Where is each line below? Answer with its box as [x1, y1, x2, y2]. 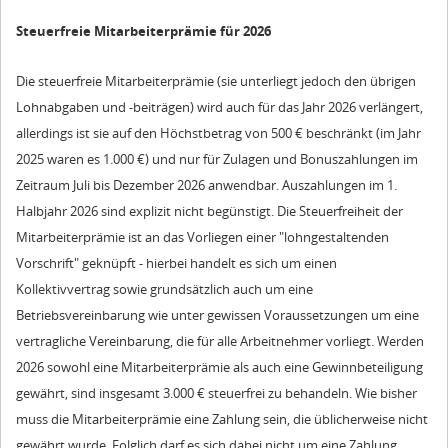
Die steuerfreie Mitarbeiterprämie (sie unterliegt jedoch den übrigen [16, 71, 416, 90]
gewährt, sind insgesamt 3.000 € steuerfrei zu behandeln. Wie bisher [16, 383, 417, 402]
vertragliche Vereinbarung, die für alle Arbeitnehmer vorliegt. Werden [16, 331, 424, 350]
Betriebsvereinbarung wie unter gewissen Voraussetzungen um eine [16, 305, 419, 324]
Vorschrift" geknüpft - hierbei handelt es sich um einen [16, 253, 337, 272]
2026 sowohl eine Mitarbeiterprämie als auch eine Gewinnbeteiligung [16, 357, 423, 376]
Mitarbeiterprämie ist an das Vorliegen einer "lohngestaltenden [16, 227, 389, 246]
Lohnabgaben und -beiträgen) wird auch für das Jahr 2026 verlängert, [16, 97, 423, 116]
